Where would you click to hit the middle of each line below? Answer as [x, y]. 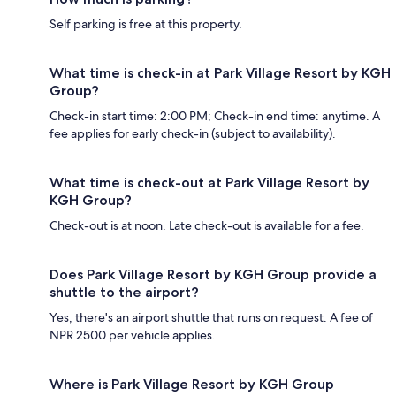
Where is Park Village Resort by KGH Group [192, 385]
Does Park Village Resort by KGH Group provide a [213, 275]
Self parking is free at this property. [146, 24]
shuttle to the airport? [124, 293]
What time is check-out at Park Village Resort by [209, 183]
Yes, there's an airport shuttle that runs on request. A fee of [211, 318]
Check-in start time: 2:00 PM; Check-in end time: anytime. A [215, 116]
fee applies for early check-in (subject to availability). [193, 134]
